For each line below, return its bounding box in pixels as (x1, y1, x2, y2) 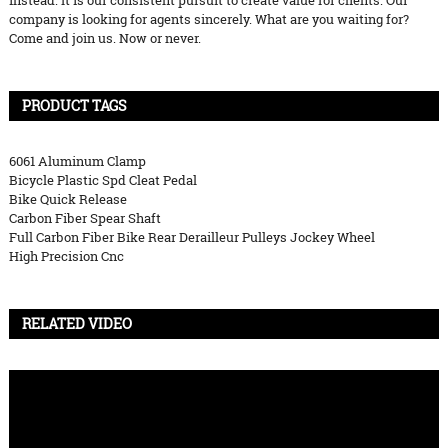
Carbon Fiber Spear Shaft (8, 209, 161, 228)
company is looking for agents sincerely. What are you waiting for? (8, 10, 409, 29)
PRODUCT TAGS (21, 96, 127, 116)
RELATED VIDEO (21, 314, 132, 334)
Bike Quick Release (8, 190, 127, 209)
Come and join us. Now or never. (8, 29, 201, 48)
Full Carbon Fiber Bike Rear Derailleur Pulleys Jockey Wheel (8, 228, 375, 247)
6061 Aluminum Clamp (8, 152, 146, 171)
